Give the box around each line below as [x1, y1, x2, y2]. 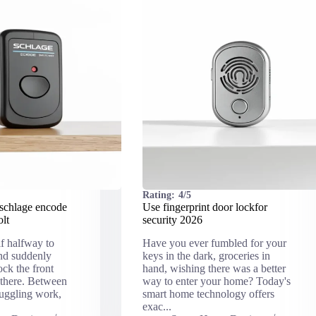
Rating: [142, 190, 175, 201]
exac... [142, 300, 171, 313]
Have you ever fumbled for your [142, 237, 286, 250]
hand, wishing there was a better [142, 262, 286, 275]
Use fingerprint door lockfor [142, 201, 267, 214]
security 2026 [142, 214, 202, 226]
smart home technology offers [142, 288, 274, 300]
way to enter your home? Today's [142, 275, 291, 288]
